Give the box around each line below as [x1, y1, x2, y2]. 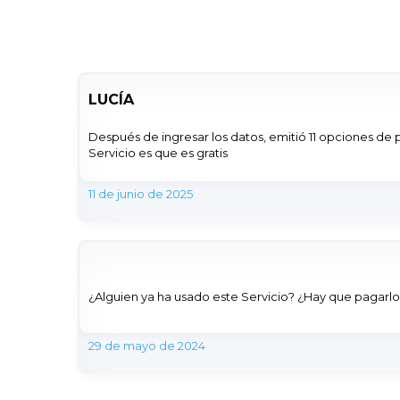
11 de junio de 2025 [88, 187, 193, 202]
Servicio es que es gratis [88, 146, 228, 161]
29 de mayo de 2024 [88, 338, 205, 354]
